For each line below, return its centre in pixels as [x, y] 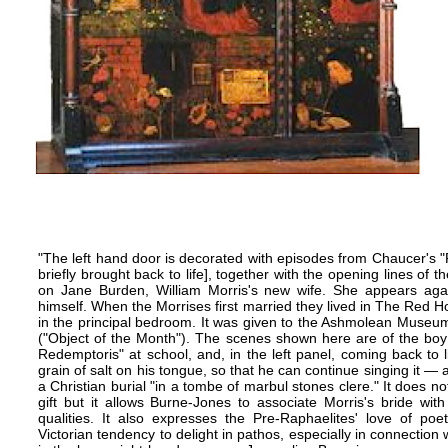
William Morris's [206, 289]
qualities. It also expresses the [145, 417]
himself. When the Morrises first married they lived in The [221, 305]
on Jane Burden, [97, 289]
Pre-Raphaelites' [305, 417]
